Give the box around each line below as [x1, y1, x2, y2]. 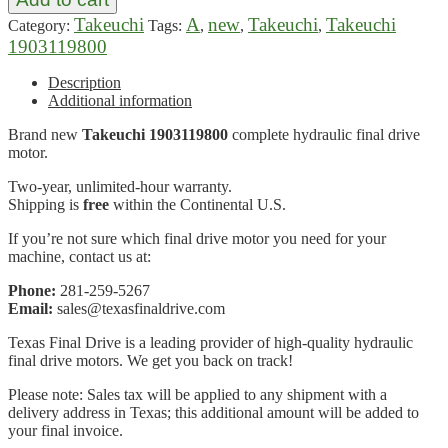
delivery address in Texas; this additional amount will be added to [8, 403, 419, 421]
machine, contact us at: [8, 247, 151, 265]
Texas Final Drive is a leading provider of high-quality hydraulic [8, 333, 413, 351]
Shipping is [8, 195, 83, 213]
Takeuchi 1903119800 [82, 125, 232, 143]
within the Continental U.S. [109, 195, 286, 213]
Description [48, 73, 121, 91]
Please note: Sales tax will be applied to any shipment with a [8, 385, 387, 403]
